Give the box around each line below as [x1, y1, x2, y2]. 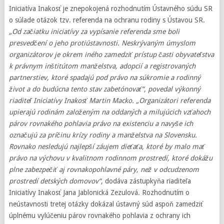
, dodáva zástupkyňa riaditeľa [100, 177, 191, 185]
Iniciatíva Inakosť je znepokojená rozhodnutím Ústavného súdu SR [8, 4, 212, 12]
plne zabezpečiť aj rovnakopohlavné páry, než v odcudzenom [8, 165, 199, 173]
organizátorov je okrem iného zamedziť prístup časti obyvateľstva [8, 50, 214, 58]
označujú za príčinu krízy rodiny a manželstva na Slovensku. [8, 131, 197, 139]
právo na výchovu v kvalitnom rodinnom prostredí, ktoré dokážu [8, 154, 212, 162]
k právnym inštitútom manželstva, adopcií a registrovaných [8, 62, 195, 70]
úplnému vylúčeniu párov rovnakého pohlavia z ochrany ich [8, 211, 190, 219]
